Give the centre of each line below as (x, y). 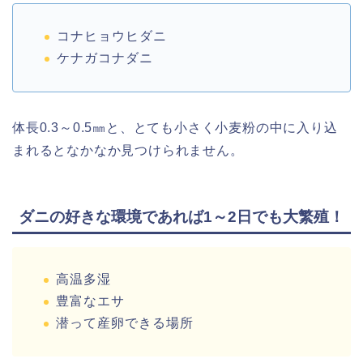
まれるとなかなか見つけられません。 (128, 150)
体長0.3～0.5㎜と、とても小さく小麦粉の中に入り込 (175, 127)
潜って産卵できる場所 (125, 322)
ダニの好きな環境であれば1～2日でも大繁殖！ (181, 217)
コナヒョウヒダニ (112, 36)
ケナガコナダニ (105, 58)
